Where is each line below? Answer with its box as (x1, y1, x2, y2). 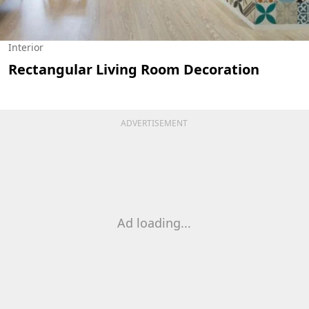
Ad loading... (117, 214, 192, 231)
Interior (8, 40, 43, 54)
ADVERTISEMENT (121, 117, 188, 129)
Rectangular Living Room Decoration (8, 59, 259, 79)
